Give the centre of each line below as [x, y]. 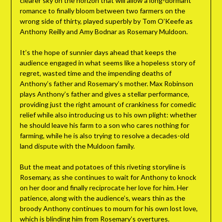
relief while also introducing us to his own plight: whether [108, 115]
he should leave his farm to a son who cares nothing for [104, 125]
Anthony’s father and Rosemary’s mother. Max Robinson [106, 84]
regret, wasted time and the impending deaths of [95, 73]
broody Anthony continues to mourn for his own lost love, [109, 209]
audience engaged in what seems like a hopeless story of [107, 63]
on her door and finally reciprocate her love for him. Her [104, 188]
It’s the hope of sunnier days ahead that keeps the [98, 53]
